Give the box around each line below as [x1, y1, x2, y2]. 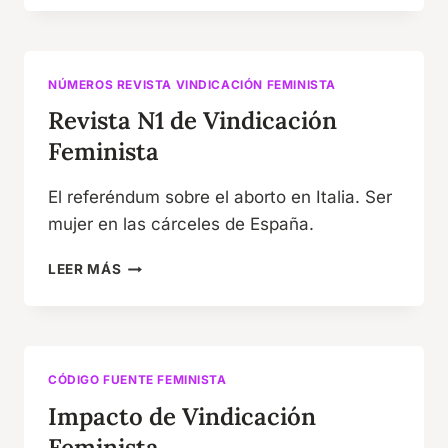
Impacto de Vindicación [48, 401, 316, 433]
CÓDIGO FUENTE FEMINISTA [48, 372, 227, 388]
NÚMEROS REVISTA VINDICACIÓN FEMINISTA [48, 76, 337, 92]
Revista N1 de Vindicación [48, 105, 337, 137]
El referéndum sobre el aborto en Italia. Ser [48, 187, 392, 208]
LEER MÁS [48, 261, 122, 278]
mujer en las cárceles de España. [48, 214, 314, 235]
